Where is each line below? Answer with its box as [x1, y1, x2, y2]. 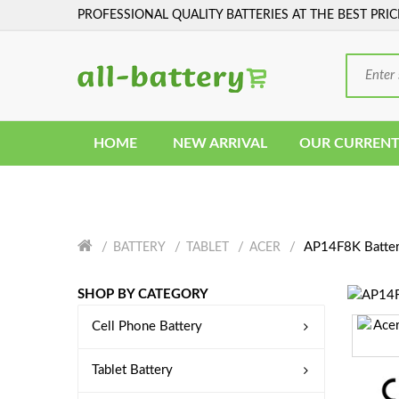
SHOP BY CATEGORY [77, 288, 208, 301]
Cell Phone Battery [92, 320, 202, 333]
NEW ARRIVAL [173, 136, 267, 151]
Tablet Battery [92, 363, 173, 377]
